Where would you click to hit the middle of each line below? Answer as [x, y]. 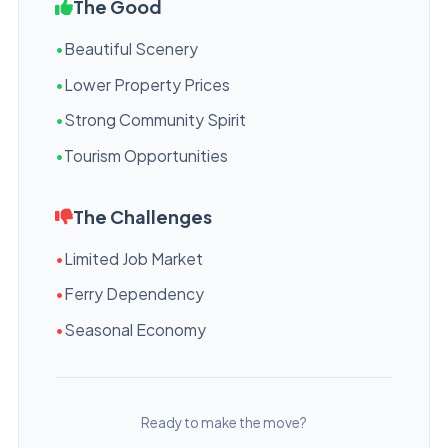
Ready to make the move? [224, 422]
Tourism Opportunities [146, 155]
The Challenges [142, 216]
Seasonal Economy [135, 329]
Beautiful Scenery [131, 48]
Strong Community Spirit [155, 119]
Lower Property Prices [147, 84]
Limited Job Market [133, 258]
